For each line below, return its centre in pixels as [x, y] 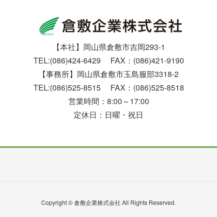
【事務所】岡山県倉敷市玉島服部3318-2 [108, 74]
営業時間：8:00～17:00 [108, 101]
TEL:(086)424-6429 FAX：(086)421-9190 [108, 60]
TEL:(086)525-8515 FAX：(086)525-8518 [108, 87]
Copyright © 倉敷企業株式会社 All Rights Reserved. [108, 202]
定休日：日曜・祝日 [108, 114]
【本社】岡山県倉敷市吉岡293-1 [108, 46]
